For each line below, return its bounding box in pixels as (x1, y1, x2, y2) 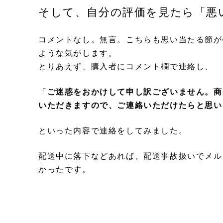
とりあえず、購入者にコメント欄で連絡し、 (38, 60, 214, 72)
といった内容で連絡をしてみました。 (38, 124, 188, 136)
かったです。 (38, 163, 91, 175)
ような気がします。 (38, 47, 117, 59)
